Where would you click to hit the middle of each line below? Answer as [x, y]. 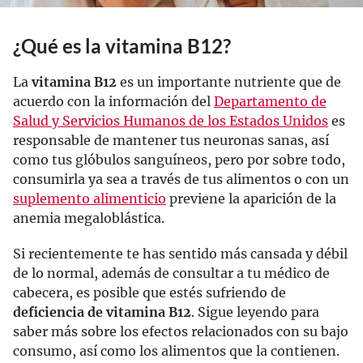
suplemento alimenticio [90, 199]
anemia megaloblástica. [89, 218]
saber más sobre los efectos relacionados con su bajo [181, 331]
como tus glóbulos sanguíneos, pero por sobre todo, [179, 160]
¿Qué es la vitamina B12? [122, 46]
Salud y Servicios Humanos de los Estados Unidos [171, 121]
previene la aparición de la [251, 199]
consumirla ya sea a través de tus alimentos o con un [181, 179]
